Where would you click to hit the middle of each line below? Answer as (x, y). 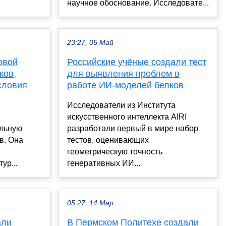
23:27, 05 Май (90, 43)
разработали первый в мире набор (133, 129)
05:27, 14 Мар (90, 203)
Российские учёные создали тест (137, 62)
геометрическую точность (115, 152)
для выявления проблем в (123, 74)
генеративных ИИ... (104, 163)
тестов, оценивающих (108, 140)
